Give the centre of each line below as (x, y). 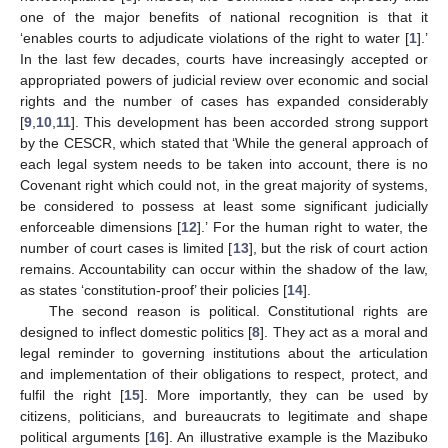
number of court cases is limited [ (126, 248)
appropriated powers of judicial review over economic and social (224, 80)
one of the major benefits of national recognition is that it (224, 17)
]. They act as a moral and (344, 332)
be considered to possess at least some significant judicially (224, 206)
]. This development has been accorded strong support (249, 122)
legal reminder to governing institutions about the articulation (224, 353)
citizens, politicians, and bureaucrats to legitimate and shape (224, 416)
